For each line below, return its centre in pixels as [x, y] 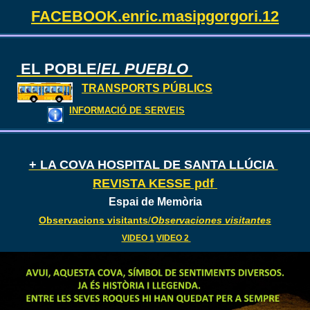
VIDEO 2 [173, 238]
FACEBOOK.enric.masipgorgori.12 [155, 16]
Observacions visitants [93, 220]
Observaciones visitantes [211, 220]
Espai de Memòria [155, 201]
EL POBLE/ [59, 69]
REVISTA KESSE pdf [155, 183]
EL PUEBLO [147, 69]
